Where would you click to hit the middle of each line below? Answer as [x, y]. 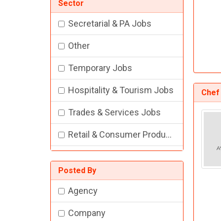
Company [87, 213]
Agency [83, 191]
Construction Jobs [105, 201]
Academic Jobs [99, 179]
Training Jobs [94, 157]
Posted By [77, 171]
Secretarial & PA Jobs [110, 24]
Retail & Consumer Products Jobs [117, 135]
